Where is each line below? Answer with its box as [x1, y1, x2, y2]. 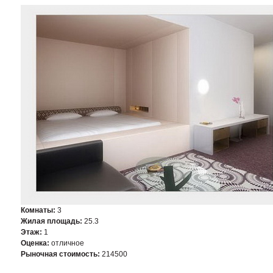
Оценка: [21, 239, 51, 247]
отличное [51, 239, 84, 247]
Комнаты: [21, 206, 57, 214]
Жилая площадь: [21, 217, 84, 225]
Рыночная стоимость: [21, 250, 102, 258]
